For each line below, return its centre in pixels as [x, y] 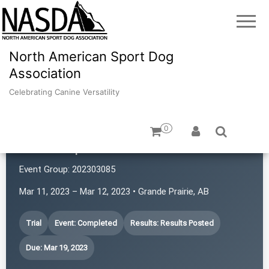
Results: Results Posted [172, 223]
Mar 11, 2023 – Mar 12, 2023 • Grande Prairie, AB [114, 191]
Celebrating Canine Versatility [64, 92]
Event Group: [44, 169]
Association [45, 73]
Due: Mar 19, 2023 [57, 247]
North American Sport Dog [91, 56]
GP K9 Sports [65, 146]
